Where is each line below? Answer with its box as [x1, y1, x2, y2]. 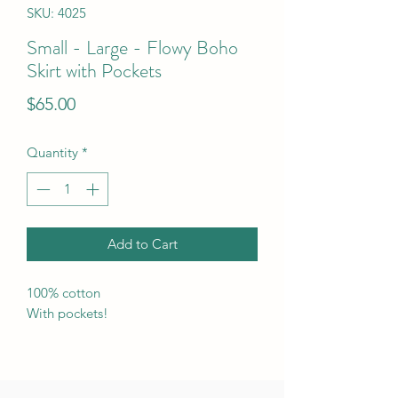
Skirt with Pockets [27, 56, 162, 84]
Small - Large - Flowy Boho [27, 33, 238, 61]
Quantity [27, 143, 78, 161]
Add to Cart [107, 235, 178, 253]
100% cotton [27, 284, 100, 302]
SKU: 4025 [27, 4, 86, 21]
